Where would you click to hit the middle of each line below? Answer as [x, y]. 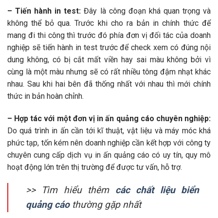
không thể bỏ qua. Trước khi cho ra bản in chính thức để [109, 23]
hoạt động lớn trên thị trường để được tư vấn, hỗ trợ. [95, 167]
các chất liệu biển [157, 190]
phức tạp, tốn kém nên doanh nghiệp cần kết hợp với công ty [109, 143]
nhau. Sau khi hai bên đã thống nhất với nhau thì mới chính [109, 84]
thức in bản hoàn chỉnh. [45, 96]
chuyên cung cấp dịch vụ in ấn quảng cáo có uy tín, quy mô [109, 155]
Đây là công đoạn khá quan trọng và [146, 11]
